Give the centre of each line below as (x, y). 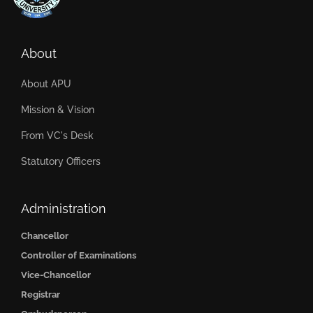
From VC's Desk (57, 136)
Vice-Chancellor (56, 275)
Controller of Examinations (79, 255)
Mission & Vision (58, 110)
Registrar (41, 294)
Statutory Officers (61, 161)
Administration (64, 209)
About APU (46, 84)
